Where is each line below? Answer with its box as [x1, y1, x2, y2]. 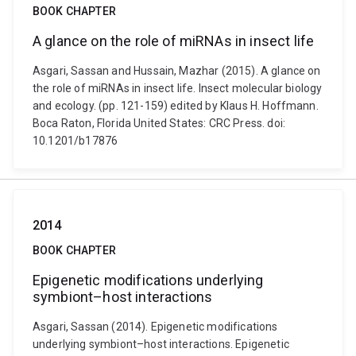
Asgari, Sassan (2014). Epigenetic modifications [33, 320, 278, 333]
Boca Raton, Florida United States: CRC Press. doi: [33, 117, 286, 130]
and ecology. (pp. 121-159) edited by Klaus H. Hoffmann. [33, 99, 319, 112]
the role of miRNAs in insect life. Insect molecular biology [33, 82, 323, 95]
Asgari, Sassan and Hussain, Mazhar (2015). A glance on [33, 64, 321, 77]
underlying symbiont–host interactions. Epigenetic [33, 338, 289, 350]
